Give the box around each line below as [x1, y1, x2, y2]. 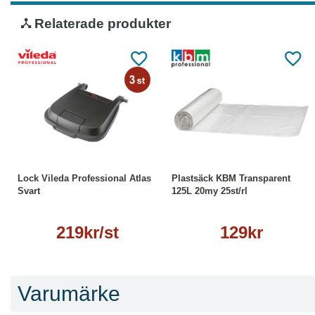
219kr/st [56, 223, 119, 243]
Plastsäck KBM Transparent [172, 173, 290, 184]
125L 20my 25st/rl [172, 186, 247, 197]
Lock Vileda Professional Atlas [18, 173, 151, 184]
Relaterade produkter [31, 16, 171, 32]
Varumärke [18, 281, 120, 305]
